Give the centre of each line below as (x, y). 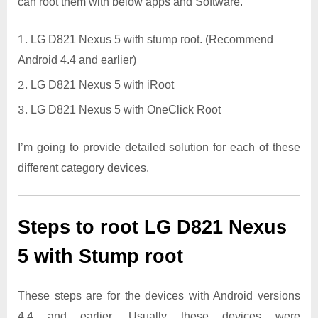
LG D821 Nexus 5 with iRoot (102, 85)
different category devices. (83, 168)
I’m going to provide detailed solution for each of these (159, 148)
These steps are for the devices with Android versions (159, 296)
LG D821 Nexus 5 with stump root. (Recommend (152, 39)
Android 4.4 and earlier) (77, 60)
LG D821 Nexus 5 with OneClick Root (126, 110)
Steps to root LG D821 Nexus (152, 227)
